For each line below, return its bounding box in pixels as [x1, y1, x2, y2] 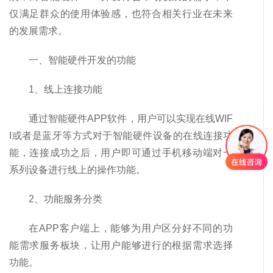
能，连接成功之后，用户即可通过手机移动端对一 [9, 147, 233, 158]
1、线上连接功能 [29, 84, 102, 95]
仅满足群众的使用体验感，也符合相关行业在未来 [9, 9, 233, 19]
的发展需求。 [9, 26, 68, 37]
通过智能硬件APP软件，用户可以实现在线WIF [29, 113, 233, 124]
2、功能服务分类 [29, 194, 102, 205]
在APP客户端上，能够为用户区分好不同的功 [29, 223, 233, 234]
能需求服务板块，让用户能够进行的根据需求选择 [9, 240, 233, 251]
